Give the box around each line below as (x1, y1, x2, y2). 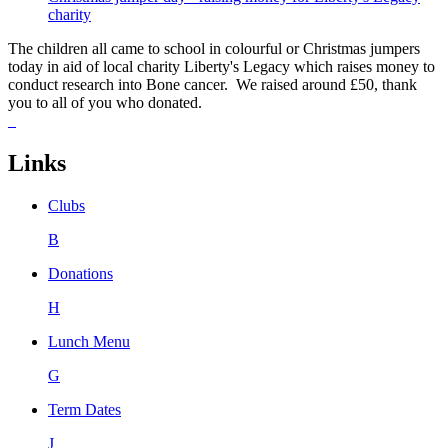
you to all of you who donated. (8, 93, 202, 111)
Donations (48, 264, 113, 282)
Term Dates (48, 400, 121, 418)
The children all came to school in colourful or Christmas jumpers (8, 39, 420, 57)
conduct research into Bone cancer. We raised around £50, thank (8, 75, 417, 93)
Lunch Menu (48, 332, 130, 350)
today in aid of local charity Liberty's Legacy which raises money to (8, 57, 435, 75)
